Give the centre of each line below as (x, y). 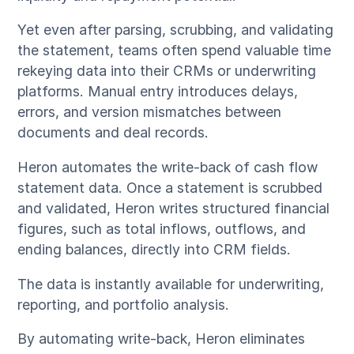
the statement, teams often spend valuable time (175, 51)
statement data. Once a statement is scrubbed (170, 188)
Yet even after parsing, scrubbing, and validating (176, 30)
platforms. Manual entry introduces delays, (158, 92)
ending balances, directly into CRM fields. (154, 250)
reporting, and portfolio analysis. (124, 304)
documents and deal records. (113, 133)
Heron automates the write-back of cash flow (168, 168)
